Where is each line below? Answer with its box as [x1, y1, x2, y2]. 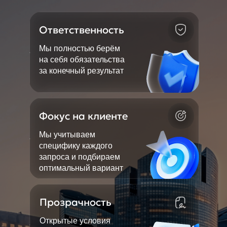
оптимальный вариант [39, 164, 123, 172]
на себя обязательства [39, 55, 125, 64]
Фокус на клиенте [39, 109, 128, 123]
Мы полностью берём [39, 44, 120, 53]
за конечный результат [39, 66, 124, 75]
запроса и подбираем [39, 153, 120, 161]
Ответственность [39, 23, 124, 36]
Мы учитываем [39, 130, 95, 139]
